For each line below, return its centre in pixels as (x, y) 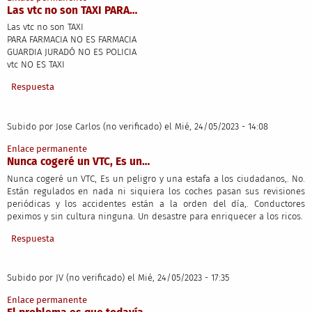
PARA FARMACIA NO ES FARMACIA (71, 40)
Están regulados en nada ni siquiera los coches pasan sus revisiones (156, 191)
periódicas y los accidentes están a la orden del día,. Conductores (156, 203)
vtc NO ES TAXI (36, 65)
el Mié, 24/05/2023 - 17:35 (178, 278)
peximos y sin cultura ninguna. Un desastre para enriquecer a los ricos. (155, 216)
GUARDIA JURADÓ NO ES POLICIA (71, 52)
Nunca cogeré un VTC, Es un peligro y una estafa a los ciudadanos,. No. (156, 178)
